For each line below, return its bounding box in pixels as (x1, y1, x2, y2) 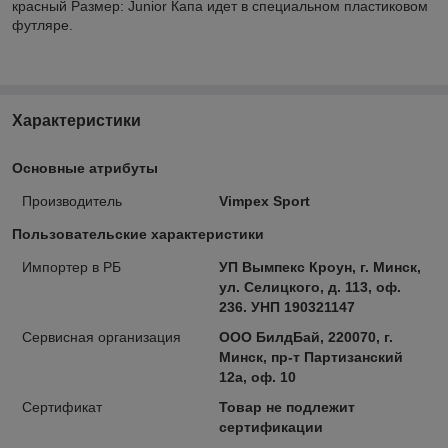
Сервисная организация (22, 328, 181, 345)
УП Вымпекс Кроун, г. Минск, (218, 258, 421, 275)
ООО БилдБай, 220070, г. (218, 328, 393, 345)
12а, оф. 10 (218, 368, 296, 385)
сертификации (218, 418, 323, 435)
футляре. (12, 16, 73, 33)
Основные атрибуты (12, 159, 158, 176)
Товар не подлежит (218, 398, 355, 415)
